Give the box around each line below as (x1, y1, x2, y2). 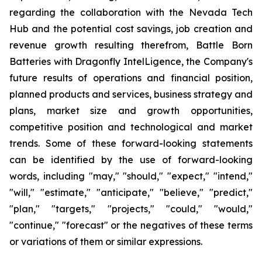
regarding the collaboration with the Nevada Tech (9, 6, 253, 18)
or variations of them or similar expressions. (9, 236, 202, 247)
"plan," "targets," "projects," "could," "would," (9, 203, 253, 215)
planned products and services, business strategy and (9, 88, 253, 100)
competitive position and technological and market (9, 121, 253, 133)
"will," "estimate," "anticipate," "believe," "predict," (9, 187, 253, 198)
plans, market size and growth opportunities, (9, 105, 253, 116)
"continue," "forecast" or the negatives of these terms (9, 219, 253, 231)
